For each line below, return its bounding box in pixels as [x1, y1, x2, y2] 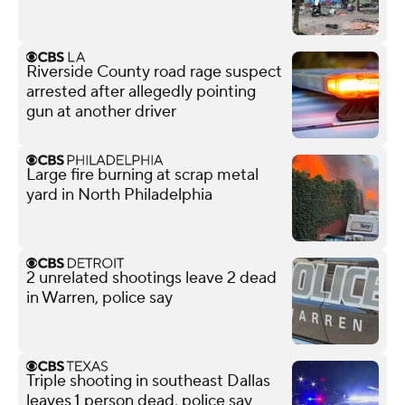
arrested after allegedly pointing [26, 80, 256, 102]
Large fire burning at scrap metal [26, 164, 259, 185]
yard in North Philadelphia [26, 184, 212, 205]
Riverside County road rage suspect [26, 61, 282, 82]
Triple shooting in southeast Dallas [26, 370, 270, 391]
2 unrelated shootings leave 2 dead [26, 267, 277, 288]
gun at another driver [26, 100, 176, 122]
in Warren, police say [26, 287, 173, 308]
